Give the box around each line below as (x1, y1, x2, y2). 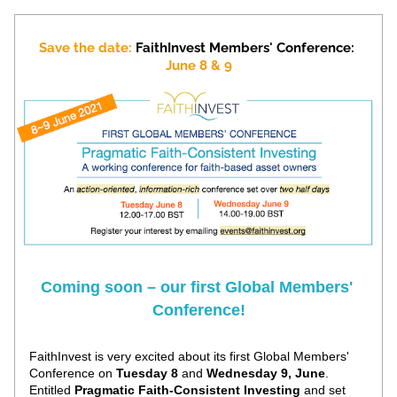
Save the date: (39, 40, 132, 56)
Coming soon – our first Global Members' (40, 278, 353, 296)
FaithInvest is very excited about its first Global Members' (29, 349, 349, 363)
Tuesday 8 (116, 366, 178, 380)
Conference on (29, 366, 116, 380)
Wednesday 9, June (206, 366, 325, 380)
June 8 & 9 (165, 58, 232, 74)
